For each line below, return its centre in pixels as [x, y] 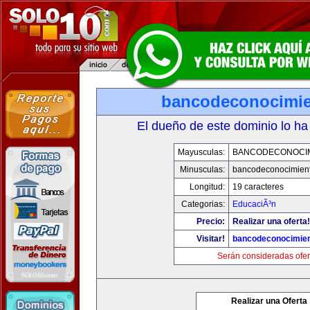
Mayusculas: [201, 152]
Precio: [211, 221]
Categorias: [203, 204]
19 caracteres [258, 187]
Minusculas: [202, 170]
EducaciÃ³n [254, 204]
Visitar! [211, 239]
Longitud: [207, 187]
